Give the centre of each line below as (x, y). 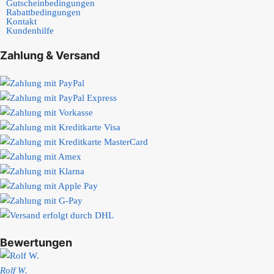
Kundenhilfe (30, 30)
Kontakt (21, 21)
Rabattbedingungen (43, 12)
